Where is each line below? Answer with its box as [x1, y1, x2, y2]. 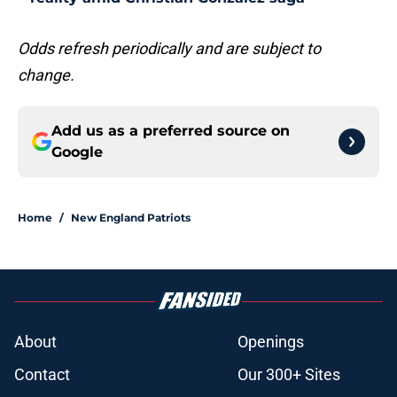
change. [18, 66, 74, 85]
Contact [14, 365, 70, 385]
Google [51, 144, 103, 161]
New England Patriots [71, 211, 191, 225]
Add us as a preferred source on [51, 122, 290, 140]
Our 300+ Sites [237, 365, 340, 385]
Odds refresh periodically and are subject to [18, 39, 321, 58]
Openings [237, 332, 304, 352]
